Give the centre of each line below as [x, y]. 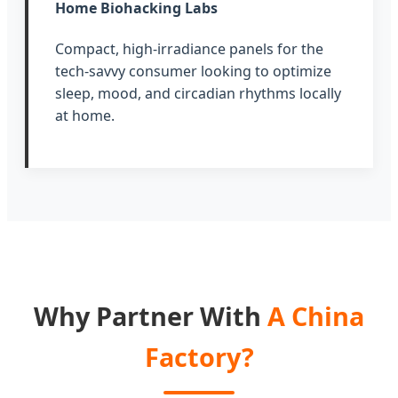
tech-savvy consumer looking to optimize [193, 71]
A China [316, 315]
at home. [85, 115]
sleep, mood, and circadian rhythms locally [198, 93]
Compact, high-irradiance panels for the [189, 48]
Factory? [199, 356]
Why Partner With [151, 315]
